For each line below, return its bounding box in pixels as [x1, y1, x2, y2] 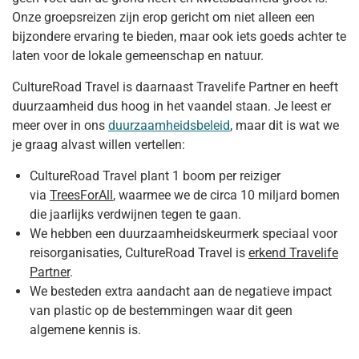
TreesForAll [50, 187, 113, 203]
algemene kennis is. [30, 321, 141, 337]
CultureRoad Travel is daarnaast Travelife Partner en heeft [12, 79, 338, 95]
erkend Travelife [248, 244, 338, 260]
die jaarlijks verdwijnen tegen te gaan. [30, 206, 241, 222]
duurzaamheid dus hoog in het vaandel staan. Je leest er [12, 98, 331, 114]
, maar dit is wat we [230, 117, 339, 133]
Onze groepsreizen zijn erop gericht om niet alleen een [12, 9, 315, 25]
